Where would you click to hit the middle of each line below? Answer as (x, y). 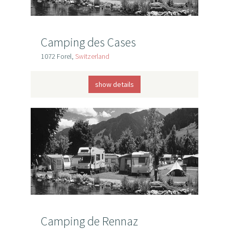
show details (114, 84)
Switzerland (92, 56)
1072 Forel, (58, 56)
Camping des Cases (88, 42)
